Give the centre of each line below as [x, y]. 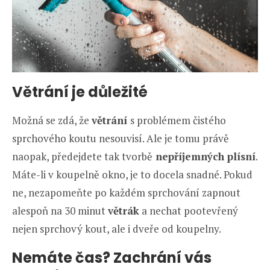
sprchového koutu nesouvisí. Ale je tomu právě [121, 138]
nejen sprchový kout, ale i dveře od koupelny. [117, 228]
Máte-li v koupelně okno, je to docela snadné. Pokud [132, 174]
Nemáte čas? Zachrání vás [112, 257]
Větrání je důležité [80, 92]
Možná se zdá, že [52, 120]
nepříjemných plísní [204, 156]
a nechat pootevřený [189, 210]
